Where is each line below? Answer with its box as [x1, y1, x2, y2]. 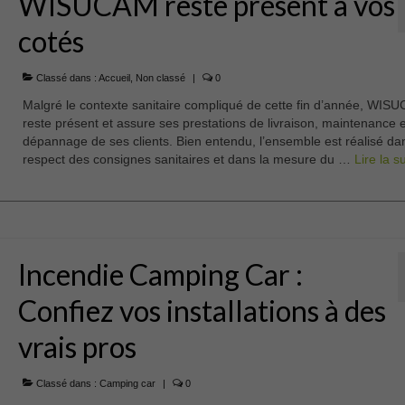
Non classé [135, 72, 185, 84]
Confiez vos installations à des [17, 293, 386, 329]
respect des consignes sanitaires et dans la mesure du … [22, 152, 354, 167]
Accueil [98, 72, 130, 84]
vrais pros [17, 329, 137, 365]
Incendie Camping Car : [17, 257, 303, 293]
